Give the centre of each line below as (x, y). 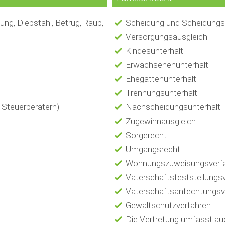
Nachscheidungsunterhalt (173, 107)
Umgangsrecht (153, 149)
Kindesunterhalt (154, 51)
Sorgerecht (146, 135)
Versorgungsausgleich (166, 37)
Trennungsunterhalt (161, 93)
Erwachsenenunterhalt (167, 65)
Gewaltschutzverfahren (168, 206)
